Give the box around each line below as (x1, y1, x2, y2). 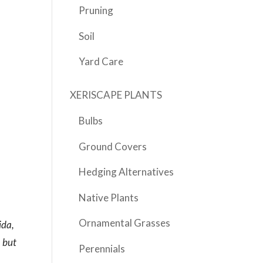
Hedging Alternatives (79, 166, 174, 178)
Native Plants (79, 191, 139, 204)
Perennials (79, 242, 126, 255)
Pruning (79, 4, 114, 16)
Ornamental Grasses (79, 217, 171, 230)
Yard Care (79, 55, 124, 68)
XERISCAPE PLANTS (70, 89, 163, 102)
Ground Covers (79, 140, 147, 153)
